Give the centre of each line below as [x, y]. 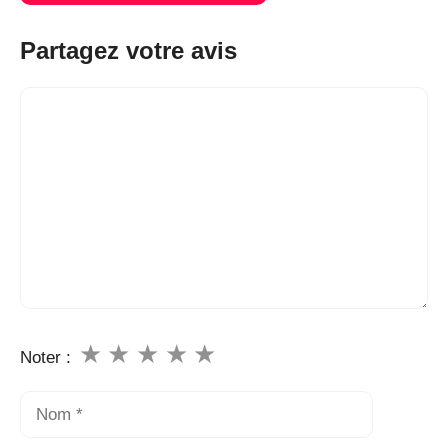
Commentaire [69, 99]
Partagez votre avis [128, 50]
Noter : [45, 357]
